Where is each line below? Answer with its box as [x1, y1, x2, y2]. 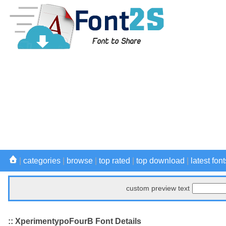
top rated [99, 156, 130, 165]
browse [67, 156, 93, 165]
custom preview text [126, 184, 190, 192]
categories [23, 156, 61, 165]
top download [136, 156, 185, 165]
